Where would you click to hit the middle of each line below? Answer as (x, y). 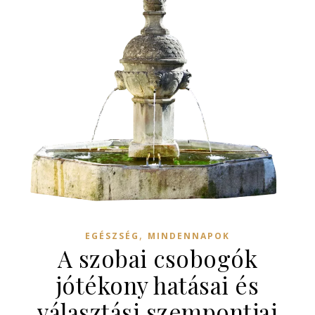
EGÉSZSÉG (112, 236)
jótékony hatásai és (157, 284)
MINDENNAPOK (189, 236)
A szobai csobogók (157, 258)
